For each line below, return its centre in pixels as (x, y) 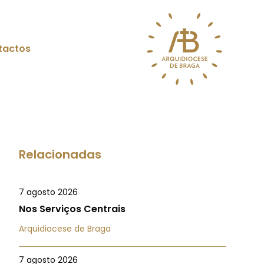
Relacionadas (60, 154)
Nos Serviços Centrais (72, 209)
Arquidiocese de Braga (65, 229)
